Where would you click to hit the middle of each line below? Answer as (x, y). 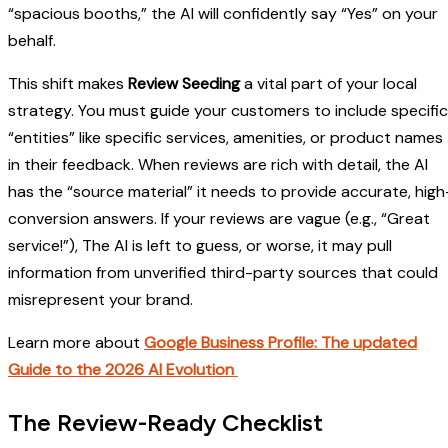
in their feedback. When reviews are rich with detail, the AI (218, 165)
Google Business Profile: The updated (280, 343)
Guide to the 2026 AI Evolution (123, 370)
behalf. (32, 41)
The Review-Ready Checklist (165, 423)
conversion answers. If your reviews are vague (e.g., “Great (219, 219)
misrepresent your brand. (100, 300)
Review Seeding (184, 84)
